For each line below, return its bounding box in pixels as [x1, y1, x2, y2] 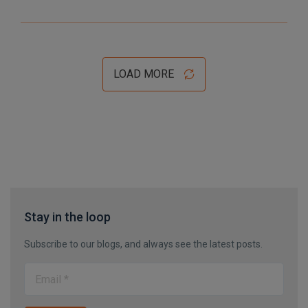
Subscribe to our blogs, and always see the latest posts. [24, 239, 263, 250]
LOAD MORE [113, 67, 174, 80]
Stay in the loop [24, 210, 111, 224]
